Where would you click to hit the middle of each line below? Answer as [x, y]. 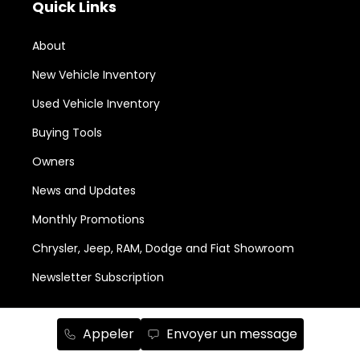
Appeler [108, 334]
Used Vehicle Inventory [96, 103]
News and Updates [84, 190]
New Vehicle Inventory [94, 74]
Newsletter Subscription [98, 277]
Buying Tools [67, 132]
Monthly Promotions [88, 219]
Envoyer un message [231, 334]
